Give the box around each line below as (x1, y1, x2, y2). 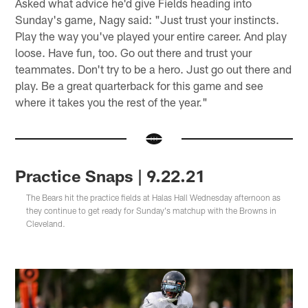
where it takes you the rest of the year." (15, 94, 208, 109)
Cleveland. (26, 219, 66, 229)
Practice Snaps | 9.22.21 (15, 166, 206, 186)
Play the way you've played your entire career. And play (15, 28, 287, 43)
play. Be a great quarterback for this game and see (15, 78, 264, 92)
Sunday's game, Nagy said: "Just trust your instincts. (15, 12, 280, 26)
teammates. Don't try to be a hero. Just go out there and (15, 61, 292, 76)
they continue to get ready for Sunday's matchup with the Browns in (26, 206, 277, 216)
